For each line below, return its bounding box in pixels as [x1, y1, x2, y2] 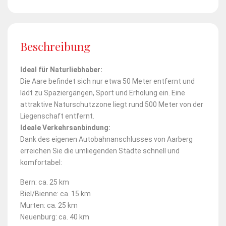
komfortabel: [20, 158, 62, 166]
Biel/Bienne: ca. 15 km [20, 189, 91, 198]
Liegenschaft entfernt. [20, 111, 94, 120]
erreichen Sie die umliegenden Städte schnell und [20, 146, 180, 155]
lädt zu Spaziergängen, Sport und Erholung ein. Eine [20, 88, 185, 97]
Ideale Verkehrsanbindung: [20, 123, 110, 132]
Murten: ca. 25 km [20, 201, 78, 209]
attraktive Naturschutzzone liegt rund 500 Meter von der [20, 100, 203, 108]
